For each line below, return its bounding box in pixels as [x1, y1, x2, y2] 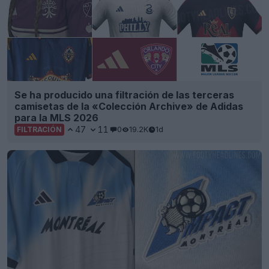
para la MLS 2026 [14, 111, 98, 124]
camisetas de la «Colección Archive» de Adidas [14, 100, 243, 112]
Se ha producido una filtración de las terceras [14, 88, 234, 101]
